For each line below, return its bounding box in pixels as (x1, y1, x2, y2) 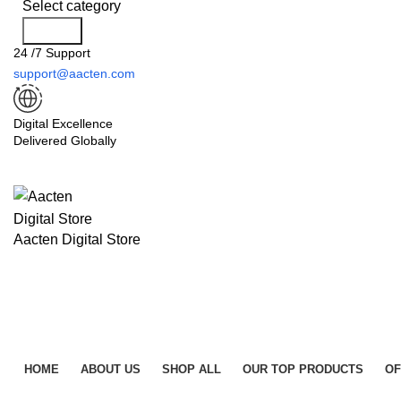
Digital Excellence (13, 116, 113, 131)
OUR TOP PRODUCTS (243, 363, 363, 376)
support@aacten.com (13, 66, 135, 81)
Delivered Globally (13, 133, 116, 148)
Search (30, 23, 75, 38)
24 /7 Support (13, 46, 90, 60)
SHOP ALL (162, 363, 221, 376)
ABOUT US (81, 363, 141, 376)
